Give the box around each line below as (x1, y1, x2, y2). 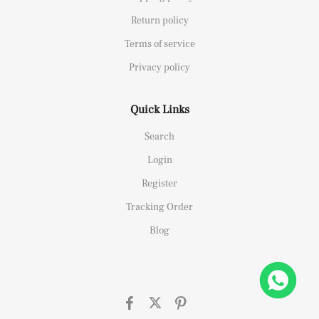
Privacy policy (129, 61, 190, 74)
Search (145, 130, 174, 143)
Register (142, 177, 177, 190)
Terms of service (124, 37, 195, 51)
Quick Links (130, 102, 189, 117)
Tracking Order (126, 200, 193, 214)
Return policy (130, 14, 189, 27)
